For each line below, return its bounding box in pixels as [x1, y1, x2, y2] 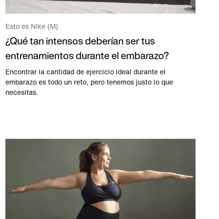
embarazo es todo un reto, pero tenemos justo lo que [5, 79, 173, 87]
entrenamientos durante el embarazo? [5, 48, 169, 63]
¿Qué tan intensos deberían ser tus [5, 34, 155, 48]
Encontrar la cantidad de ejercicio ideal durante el [5, 68, 166, 76]
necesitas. [5, 89, 38, 97]
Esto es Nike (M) [5, 23, 58, 31]
